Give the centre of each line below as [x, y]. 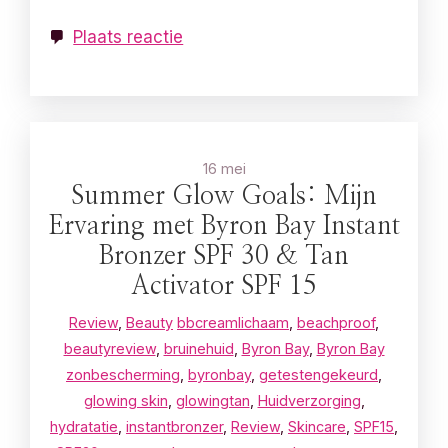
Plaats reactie [128, 37]
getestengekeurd [318, 374]
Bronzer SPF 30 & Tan [224, 256]
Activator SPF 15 [224, 286]
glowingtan [212, 400]
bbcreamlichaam [233, 322]
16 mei [224, 168]
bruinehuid [198, 348]
